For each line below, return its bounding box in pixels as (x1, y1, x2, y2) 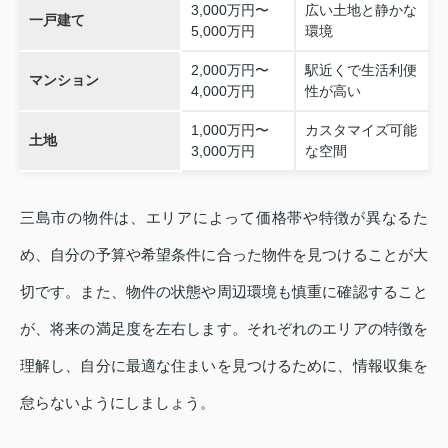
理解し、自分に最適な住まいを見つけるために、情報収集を (20, 357, 428, 375)
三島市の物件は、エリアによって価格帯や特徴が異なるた (20, 209, 428, 227)
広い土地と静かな (304, 2, 417, 19)
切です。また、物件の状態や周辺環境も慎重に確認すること (20, 283, 428, 301)
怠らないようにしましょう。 (20, 394, 215, 412)
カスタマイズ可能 (304, 122, 417, 139)
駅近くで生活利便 (304, 62, 417, 79)
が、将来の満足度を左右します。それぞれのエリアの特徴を (20, 320, 428, 338)
